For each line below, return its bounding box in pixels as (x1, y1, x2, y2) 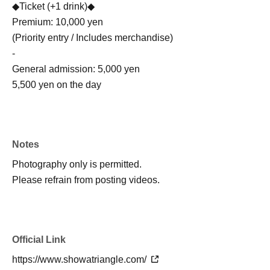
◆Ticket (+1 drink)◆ (12, 1, 95, 12)
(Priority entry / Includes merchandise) (12, 33, 173, 43)
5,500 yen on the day (12, 80, 101, 90)
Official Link (12, 234, 66, 245)
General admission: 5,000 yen (12, 64, 140, 75)
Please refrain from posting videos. (12, 175, 160, 186)
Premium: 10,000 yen (12, 17, 103, 28)
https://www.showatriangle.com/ (12, 254, 149, 265)
